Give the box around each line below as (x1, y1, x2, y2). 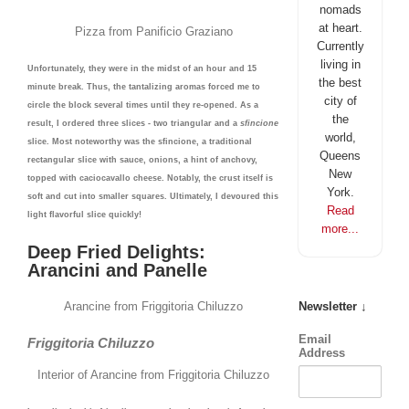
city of (323, 94, 357, 108)
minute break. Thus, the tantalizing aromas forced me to (27, 82, 260, 92)
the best (319, 76, 362, 89)
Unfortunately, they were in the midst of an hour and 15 (27, 64, 257, 74)
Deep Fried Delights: (27, 241, 205, 262)
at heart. (318, 21, 362, 35)
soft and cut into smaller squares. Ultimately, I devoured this (27, 192, 278, 202)
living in (320, 58, 361, 71)
